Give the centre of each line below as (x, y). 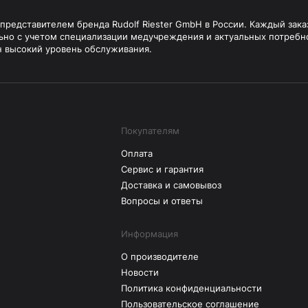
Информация (150, 234)
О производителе (160, 256)
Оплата (137, 153)
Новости (140, 272)
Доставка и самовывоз (171, 185)
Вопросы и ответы (162, 201)
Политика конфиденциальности (191, 288)
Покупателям (150, 131)
